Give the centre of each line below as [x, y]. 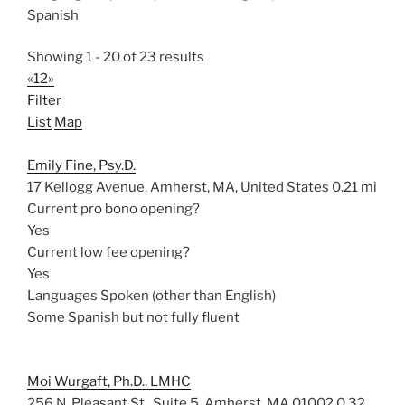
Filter [44, 100]
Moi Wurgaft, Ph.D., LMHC [109, 381]
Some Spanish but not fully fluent [133, 317]
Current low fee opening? [108, 252]
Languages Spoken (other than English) [151, 296]
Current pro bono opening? [113, 209]
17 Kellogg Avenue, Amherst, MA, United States [178, 187]
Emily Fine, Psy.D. [81, 165]
